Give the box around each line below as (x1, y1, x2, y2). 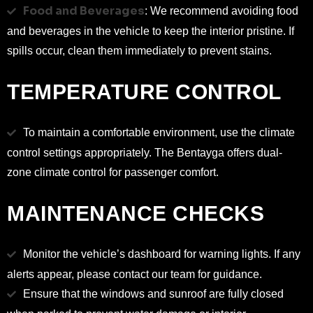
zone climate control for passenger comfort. (7, 166, 219, 178)
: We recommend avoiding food (145, 5, 298, 17)
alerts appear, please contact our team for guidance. (7, 268, 262, 280)
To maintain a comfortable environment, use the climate (23, 126, 295, 138)
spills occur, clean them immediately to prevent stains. (7, 45, 272, 57)
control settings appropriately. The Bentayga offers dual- (7, 147, 282, 159)
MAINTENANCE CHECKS (7, 202, 264, 225)
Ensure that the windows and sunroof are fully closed (23, 288, 284, 300)
